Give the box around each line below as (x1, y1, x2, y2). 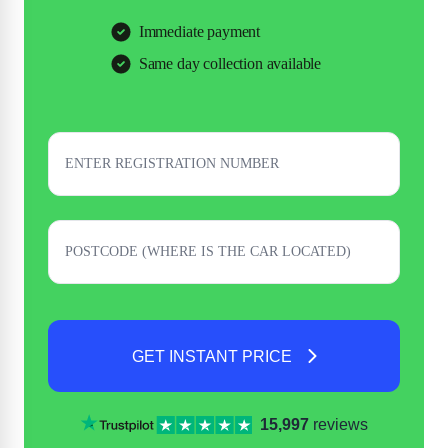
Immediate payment (138, 23, 261, 40)
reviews (308, 416, 368, 433)
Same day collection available (138, 55, 322, 72)
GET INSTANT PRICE (131, 347, 292, 365)
